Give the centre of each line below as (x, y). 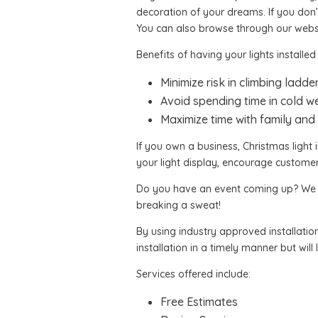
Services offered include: (193, 274)
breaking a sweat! (179, 205)
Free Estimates (199, 302)
